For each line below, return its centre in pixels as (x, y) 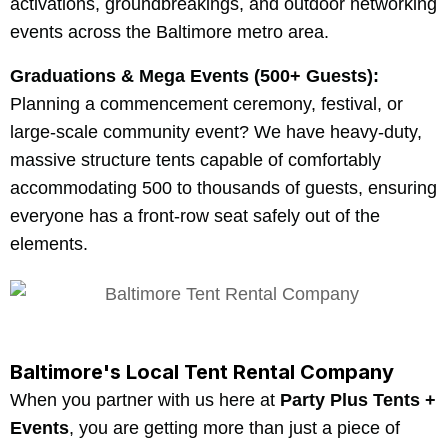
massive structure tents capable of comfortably (195, 160)
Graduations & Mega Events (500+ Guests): (194, 76)
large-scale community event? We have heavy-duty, (216, 132)
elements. (49, 244)
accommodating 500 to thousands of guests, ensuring (223, 188)
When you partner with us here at (145, 399)
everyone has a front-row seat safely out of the (195, 216)
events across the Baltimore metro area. (169, 32)
